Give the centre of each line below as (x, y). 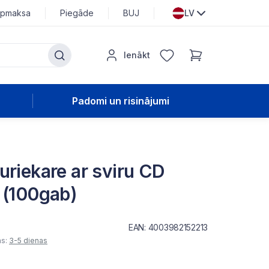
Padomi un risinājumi (120, 101)
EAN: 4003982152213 (168, 227)
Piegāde (77, 13)
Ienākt (137, 55)
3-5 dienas (28, 240)
